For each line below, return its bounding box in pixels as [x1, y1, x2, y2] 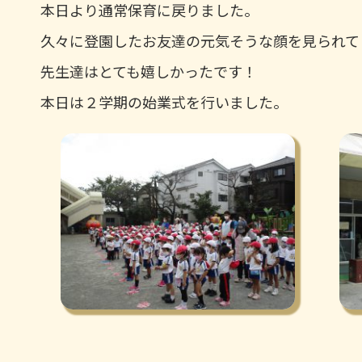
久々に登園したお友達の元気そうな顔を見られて [40, 30, 360, 51]
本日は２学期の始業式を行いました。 [40, 91, 288, 112]
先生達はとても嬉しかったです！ [40, 61, 257, 82]
